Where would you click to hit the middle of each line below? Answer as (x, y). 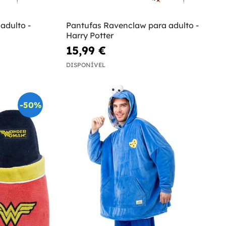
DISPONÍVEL (86, 65)
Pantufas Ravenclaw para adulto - (133, 25)
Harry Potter (90, 35)
